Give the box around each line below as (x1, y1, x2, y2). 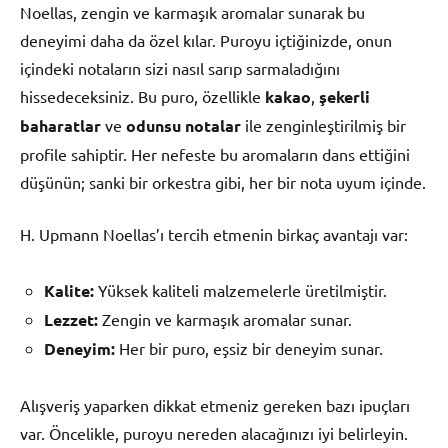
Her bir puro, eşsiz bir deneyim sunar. (115, 338, 383, 359)
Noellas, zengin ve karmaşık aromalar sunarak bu (20, 2, 365, 23)
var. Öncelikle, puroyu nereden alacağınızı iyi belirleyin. (20, 423, 408, 444)
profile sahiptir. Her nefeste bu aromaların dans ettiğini (20, 144, 410, 165)
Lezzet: (44, 309, 98, 331)
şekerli (319, 86, 370, 108)
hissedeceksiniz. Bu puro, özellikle (20, 86, 265, 107)
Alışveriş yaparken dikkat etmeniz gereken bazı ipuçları (20, 395, 410, 416)
